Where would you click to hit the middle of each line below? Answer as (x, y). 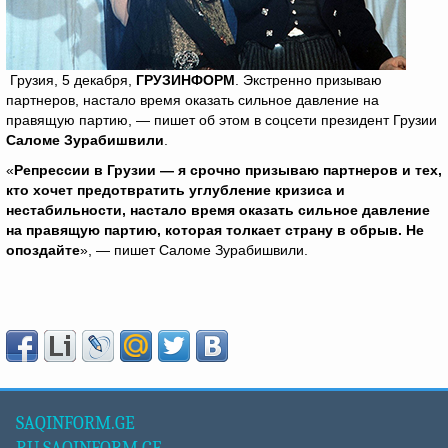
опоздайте (43, 250)
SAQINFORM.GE (75, 423)
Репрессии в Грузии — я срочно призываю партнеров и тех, (228, 170)
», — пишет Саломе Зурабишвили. (194, 250)
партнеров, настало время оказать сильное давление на (192, 100)
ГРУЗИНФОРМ (185, 80)
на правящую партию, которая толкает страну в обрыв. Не (215, 230)
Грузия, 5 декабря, (71, 80)
